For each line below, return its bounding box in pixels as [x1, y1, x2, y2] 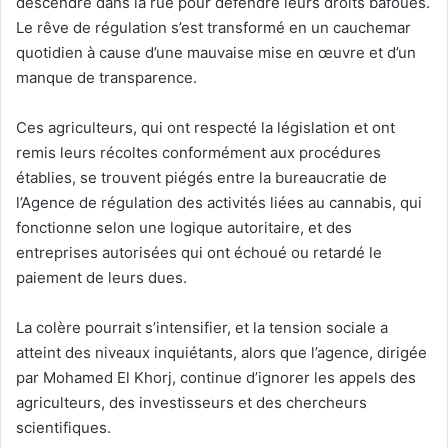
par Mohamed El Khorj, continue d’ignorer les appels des [16, 368, 416, 387]
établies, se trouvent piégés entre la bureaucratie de [16, 168, 387, 187]
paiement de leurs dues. [16, 268, 187, 287]
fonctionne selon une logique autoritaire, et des [16, 218, 352, 237]
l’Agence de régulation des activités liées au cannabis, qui [16, 193, 422, 212]
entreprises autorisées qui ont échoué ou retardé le [16, 243, 382, 262]
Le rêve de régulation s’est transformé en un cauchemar [16, 18, 411, 37]
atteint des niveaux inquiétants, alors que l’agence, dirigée [16, 343, 427, 362]
